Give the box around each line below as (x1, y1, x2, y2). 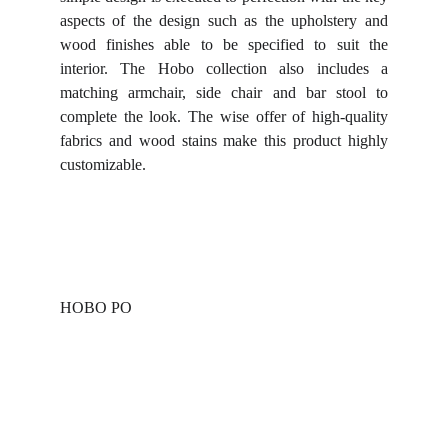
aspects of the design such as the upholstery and (60, 12, 388, 29)
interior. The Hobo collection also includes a (60, 60, 388, 77)
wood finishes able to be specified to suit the (60, 36, 388, 53)
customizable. (60, 156, 146, 173)
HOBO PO (60, 299, 132, 316)
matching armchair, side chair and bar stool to (60, 84, 388, 101)
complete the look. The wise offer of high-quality (60, 108, 388, 125)
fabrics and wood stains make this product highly (60, 132, 388, 149)
